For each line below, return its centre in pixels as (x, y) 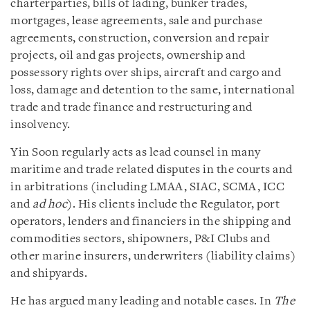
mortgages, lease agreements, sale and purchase (136, 21)
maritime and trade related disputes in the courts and (152, 170)
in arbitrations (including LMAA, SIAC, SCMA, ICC (147, 187)
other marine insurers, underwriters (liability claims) (153, 256)
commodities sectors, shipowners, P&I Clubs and (140, 239)
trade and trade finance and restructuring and (131, 107)
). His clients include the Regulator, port (173, 204)
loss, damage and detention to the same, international (153, 90)
